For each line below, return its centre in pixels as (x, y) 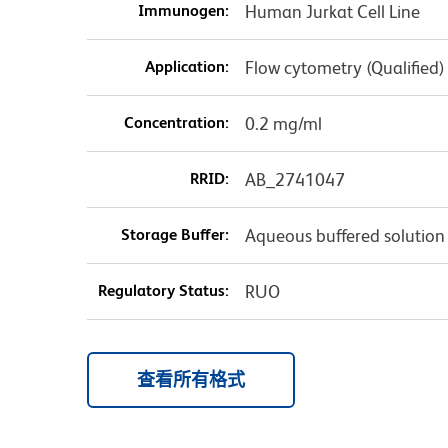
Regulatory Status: (163, 291)
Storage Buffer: (174, 235)
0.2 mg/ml (283, 124)
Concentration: (176, 123)
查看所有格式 (191, 380)
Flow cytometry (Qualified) (344, 68)
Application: (186, 67)
